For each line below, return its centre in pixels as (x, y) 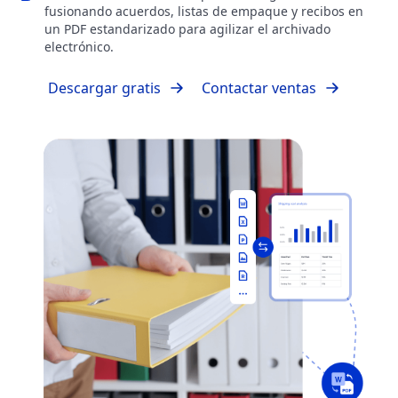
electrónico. (79, 47)
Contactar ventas (259, 88)
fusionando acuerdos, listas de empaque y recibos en (204, 12)
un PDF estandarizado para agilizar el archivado (187, 29)
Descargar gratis (104, 88)
